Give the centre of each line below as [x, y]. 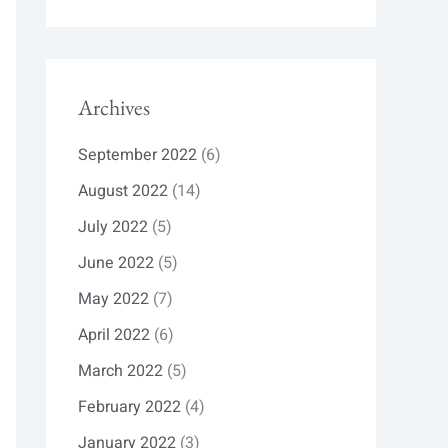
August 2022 [123, 191]
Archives [114, 107]
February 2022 [129, 407]
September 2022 [137, 155]
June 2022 [116, 263]
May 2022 [113, 299]
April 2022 [114, 335]
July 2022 [113, 227]
